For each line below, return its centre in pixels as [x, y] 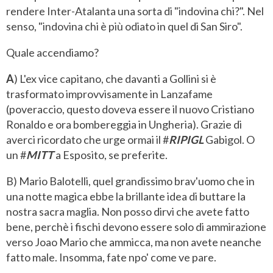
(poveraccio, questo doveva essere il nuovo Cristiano [130, 109]
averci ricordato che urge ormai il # [87, 140]
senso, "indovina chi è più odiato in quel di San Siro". [124, 27]
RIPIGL [186, 140]
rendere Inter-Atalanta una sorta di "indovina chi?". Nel [135, 11]
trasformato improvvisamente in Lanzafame [109, 94]
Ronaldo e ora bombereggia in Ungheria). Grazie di [124, 125]
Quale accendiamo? [52, 53]
